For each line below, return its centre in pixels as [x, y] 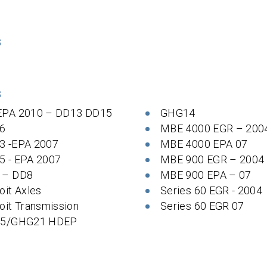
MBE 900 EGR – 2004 [212, 159]
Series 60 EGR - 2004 [212, 190]
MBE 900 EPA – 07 [206, 175]
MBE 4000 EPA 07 [204, 144]
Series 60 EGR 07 [202, 206]
